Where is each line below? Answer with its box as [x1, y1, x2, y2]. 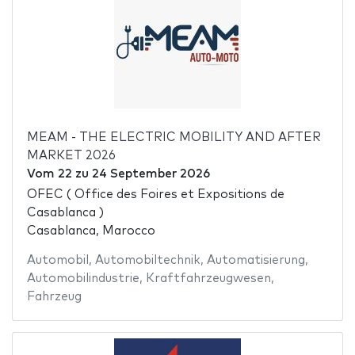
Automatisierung [206, 254, 305, 267]
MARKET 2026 [26, 149, 116, 162]
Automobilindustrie [26, 273, 139, 285]
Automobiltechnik [94, 254, 200, 267]
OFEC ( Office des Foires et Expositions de [26, 189, 284, 201]
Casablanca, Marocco [26, 225, 155, 238]
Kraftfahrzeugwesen [145, 273, 271, 285]
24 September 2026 [91, 167, 210, 180]
